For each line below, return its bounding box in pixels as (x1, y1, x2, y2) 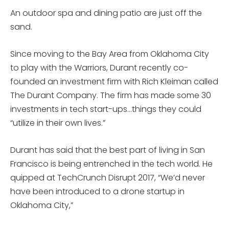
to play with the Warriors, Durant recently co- (10, 62, 188, 74)
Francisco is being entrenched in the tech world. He (10, 158, 213, 170)
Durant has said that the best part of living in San (10, 144, 205, 156)
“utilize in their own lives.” (10, 117, 105, 129)
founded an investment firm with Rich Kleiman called (10, 76, 218, 87)
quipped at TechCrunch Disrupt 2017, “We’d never (10, 172, 205, 184)
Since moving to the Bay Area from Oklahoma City (10, 48, 209, 60)
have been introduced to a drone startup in (10, 186, 185, 197)
